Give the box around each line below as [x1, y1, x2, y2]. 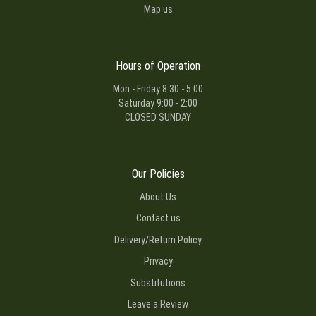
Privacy [143, 255, 173, 267]
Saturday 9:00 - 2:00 [119, 97, 197, 109]
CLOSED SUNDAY [125, 111, 191, 123]
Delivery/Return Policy [114, 233, 202, 245]
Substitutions [130, 276, 186, 288]
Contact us [135, 212, 181, 224]
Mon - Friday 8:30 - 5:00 [113, 83, 203, 95]
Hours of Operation [116, 59, 200, 73]
